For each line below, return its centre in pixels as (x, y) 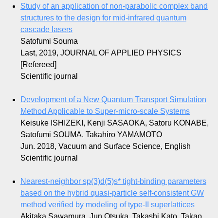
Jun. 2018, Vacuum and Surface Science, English (106, 146)
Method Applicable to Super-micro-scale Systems (105, 111)
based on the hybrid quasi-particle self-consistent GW (112, 193)
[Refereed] (38, 65)
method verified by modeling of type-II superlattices (108, 205)
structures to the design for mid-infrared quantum (103, 18)
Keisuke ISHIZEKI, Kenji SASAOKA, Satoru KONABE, (115, 123)
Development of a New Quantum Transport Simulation (113, 100)
